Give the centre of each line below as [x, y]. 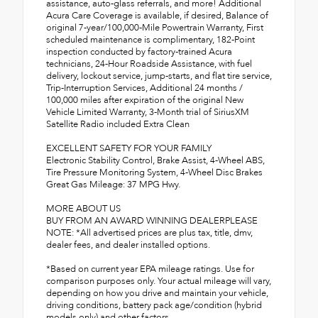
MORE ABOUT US [83, 208]
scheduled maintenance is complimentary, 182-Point [150, 39]
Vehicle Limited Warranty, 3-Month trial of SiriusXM [148, 112]
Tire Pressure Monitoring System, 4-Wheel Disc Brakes [154, 172]
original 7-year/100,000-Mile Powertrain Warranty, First [155, 27]
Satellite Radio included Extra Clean [118, 124]
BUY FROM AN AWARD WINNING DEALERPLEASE [152, 220]
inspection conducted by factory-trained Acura [139, 51]
